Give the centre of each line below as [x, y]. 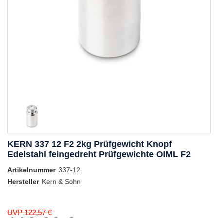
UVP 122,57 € [29, 213]
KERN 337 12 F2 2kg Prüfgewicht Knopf [90, 144]
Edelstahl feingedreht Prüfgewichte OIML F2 [99, 154]
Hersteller [23, 182]
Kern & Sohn [61, 182]
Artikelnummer [31, 170]
